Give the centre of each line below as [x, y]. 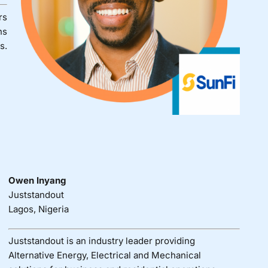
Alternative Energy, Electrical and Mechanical [104, 255]
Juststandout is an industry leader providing [101, 241]
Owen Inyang [37, 180]
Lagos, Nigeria [38, 209]
